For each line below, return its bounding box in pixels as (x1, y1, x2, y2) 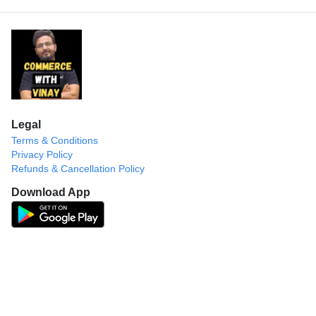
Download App (11, 186, 90, 198)
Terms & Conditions (11, 134, 98, 146)
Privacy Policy (11, 148, 73, 160)
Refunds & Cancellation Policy (11, 162, 145, 174)
